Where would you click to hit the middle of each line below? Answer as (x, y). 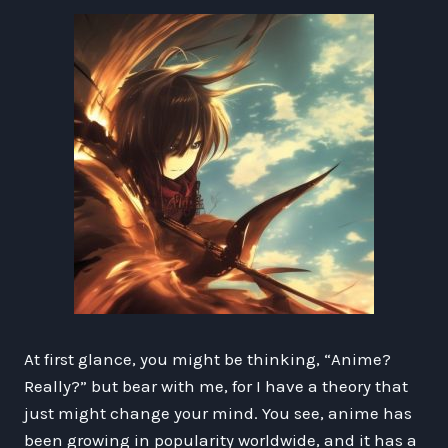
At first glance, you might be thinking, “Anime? (207, 358)
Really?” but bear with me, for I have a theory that (216, 385)
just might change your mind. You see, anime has (218, 412)
